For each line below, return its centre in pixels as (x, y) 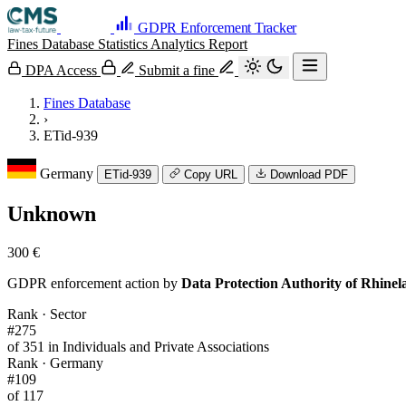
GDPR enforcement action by (94, 283)
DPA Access (61, 70)
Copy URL (211, 174)
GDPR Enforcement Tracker (217, 28)
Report (228, 44)
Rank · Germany (55, 362)
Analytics (179, 44)
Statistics (124, 44)
